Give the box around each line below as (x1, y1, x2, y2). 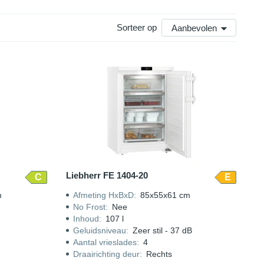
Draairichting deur (73, 249, 140, 259)
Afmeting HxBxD (73, 190, 134, 200)
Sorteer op (117, 22, 157, 32)
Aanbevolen (171, 22, 217, 33)
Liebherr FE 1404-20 (66, 170, 148, 180)
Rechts (146, 249, 173, 259)
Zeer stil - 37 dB (133, 226, 193, 235)
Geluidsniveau (73, 226, 127, 235)
